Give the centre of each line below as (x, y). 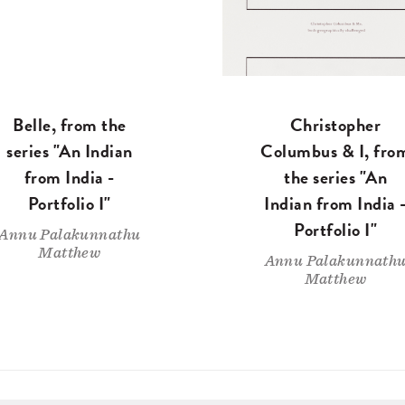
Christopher (335, 125)
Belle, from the (70, 125)
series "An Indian (70, 151)
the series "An (336, 178)
